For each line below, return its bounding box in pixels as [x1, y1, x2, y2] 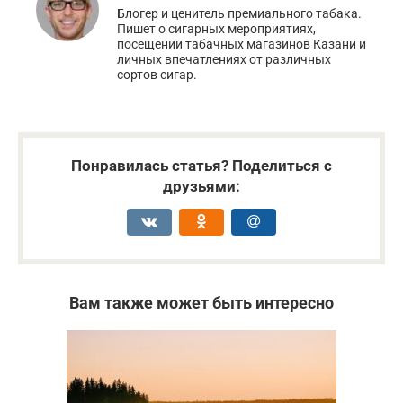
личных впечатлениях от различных [117, 51, 331, 67]
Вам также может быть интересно [69, 292, 334, 312]
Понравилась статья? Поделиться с [71, 156, 332, 175]
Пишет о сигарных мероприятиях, [117, 21, 316, 36]
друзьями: [163, 176, 240, 195]
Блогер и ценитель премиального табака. [117, 5, 362, 21]
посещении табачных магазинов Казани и [117, 36, 366, 51]
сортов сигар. [117, 67, 197, 82]
